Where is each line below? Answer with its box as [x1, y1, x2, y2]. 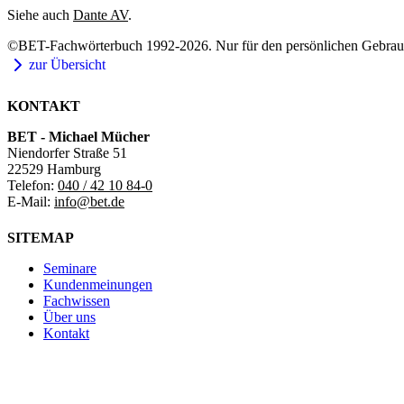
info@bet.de [54, 194, 124, 210]
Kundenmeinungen [43, 276, 152, 292]
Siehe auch [7, 7, 73, 23]
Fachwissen [43, 292, 110, 308]
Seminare [43, 260, 96, 276]
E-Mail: [7, 194, 54, 210]
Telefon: [7, 178, 58, 194]
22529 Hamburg [7, 161, 101, 178]
